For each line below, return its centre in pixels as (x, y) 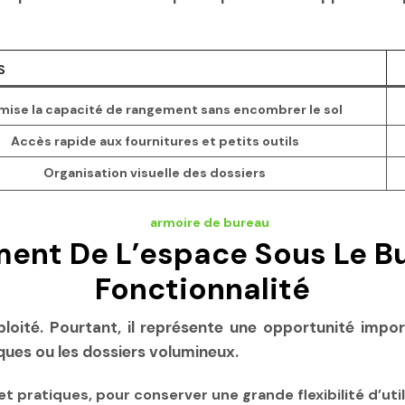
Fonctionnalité (202, 288)
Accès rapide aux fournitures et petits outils (155, 141)
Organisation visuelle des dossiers (155, 173)
